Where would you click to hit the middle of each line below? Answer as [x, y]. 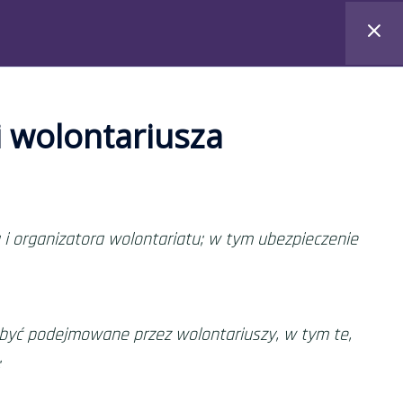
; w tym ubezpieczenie [278, 239]
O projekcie [135, 40]
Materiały [37, 40]
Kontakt [228, 40]
